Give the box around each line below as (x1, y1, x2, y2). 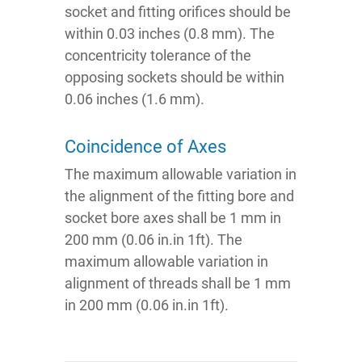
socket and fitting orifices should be (65, 3, 291, 21)
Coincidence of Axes (65, 137, 226, 158)
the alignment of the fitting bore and (65, 187, 294, 205)
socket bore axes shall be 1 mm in (65, 209, 281, 227)
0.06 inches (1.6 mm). (65, 90, 204, 108)
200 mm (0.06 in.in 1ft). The (65, 231, 242, 249)
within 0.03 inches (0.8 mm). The (65, 25, 275, 43)
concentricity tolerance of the (65, 47, 251, 65)
